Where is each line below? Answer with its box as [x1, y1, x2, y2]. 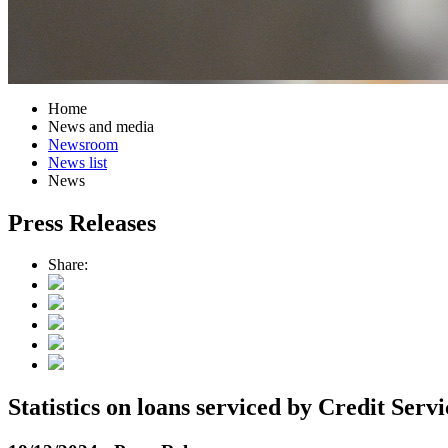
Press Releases [8, 209, 156, 236]
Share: [48, 256, 88, 274]
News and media [48, 117, 154, 135]
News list [48, 153, 107, 171]
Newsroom [48, 135, 118, 153]
